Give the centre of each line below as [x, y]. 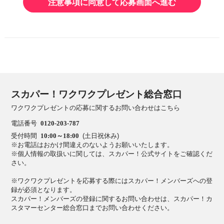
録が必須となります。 [44, 190]
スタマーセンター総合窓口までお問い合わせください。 [92, 208]
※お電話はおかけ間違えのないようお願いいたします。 [92, 145]
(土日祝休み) [100, 136]
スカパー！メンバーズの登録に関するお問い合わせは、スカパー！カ [112, 199]
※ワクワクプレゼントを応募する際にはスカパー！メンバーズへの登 [112, 181]
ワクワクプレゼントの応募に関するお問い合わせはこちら [96, 108]
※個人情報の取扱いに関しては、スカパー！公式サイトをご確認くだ [112, 154]
